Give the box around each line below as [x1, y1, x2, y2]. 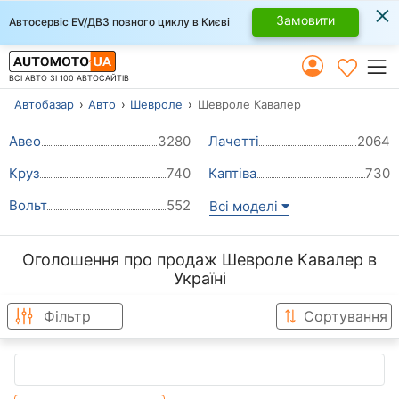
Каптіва [208, 164, 256, 182]
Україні [173, 268, 226, 288]
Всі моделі [209, 197, 281, 215]
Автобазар [14, 97, 74, 111]
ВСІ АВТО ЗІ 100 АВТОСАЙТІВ [9, 72, 129, 83]
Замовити [276, 12, 335, 28]
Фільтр [44, 307, 91, 326]
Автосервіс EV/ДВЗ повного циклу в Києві [9, 15, 230, 28]
